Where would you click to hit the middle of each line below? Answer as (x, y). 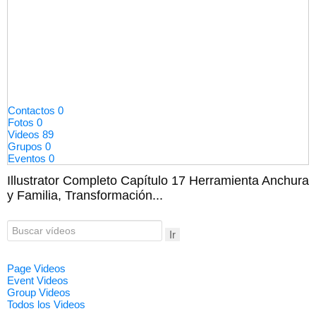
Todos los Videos (46, 305)
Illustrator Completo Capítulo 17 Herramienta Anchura (158, 181)
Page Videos (36, 269)
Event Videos (38, 281)
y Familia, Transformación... (85, 196)
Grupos (26, 147)
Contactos (33, 111)
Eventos (28, 159)
